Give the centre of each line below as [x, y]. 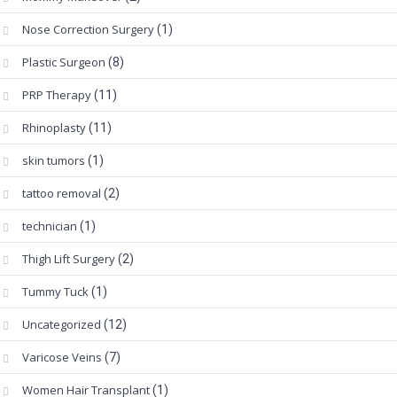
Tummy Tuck [55, 292]
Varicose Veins [62, 358]
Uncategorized [62, 325]
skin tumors [54, 161]
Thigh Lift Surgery [69, 259]
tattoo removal [62, 194]
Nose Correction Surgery [88, 30]
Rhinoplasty [54, 128]
